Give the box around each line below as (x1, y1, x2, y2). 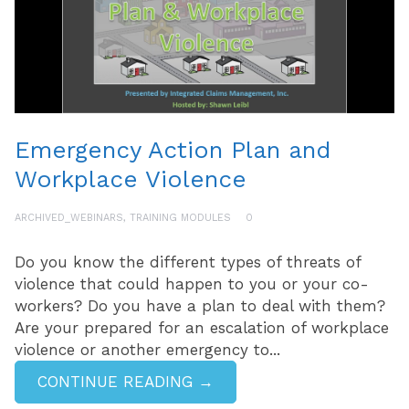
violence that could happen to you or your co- (15, 275, 369, 294)
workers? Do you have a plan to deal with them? (15, 297, 385, 316)
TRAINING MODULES (130, 212, 231, 225)
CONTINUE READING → (37, 372, 214, 392)
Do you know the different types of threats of (15, 253, 361, 272)
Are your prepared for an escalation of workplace (15, 319, 389, 338)
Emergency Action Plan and (15, 136, 330, 164)
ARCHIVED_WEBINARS (15, 212, 123, 225)
